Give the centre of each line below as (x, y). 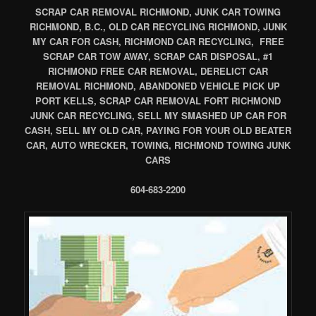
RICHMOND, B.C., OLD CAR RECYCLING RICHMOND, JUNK (158, 26)
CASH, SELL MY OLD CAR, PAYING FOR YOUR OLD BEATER (158, 130)
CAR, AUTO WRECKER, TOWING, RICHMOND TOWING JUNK (158, 145)
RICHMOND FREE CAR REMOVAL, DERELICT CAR (158, 71)
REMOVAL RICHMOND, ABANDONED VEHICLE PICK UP (158, 85)
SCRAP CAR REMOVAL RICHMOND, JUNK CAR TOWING (158, 11)
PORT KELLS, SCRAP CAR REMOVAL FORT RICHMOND (158, 100)
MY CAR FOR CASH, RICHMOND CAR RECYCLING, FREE (158, 41)
